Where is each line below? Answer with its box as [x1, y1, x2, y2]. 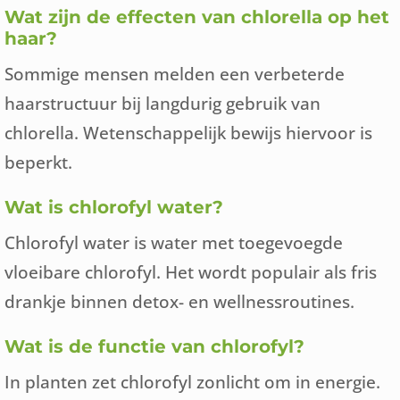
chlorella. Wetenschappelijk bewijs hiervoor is [4, 121, 372, 144]
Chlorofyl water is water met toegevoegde [4, 231, 343, 254]
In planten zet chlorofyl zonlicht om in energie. [4, 371, 380, 393]
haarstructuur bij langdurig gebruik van [4, 92, 321, 114]
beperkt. [4, 151, 72, 173]
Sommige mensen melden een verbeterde [4, 62, 345, 85]
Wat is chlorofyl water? [4, 196, 223, 218]
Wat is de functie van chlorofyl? [4, 336, 304, 357]
